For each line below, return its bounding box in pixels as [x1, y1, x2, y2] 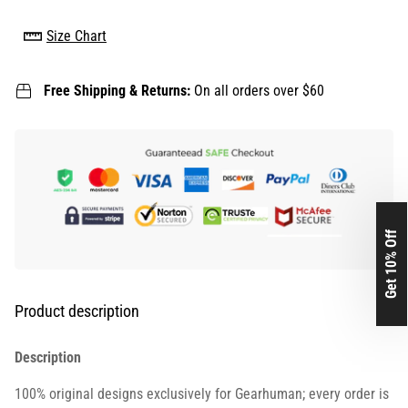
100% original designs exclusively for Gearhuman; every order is [15, 385, 389, 403]
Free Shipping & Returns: [44, 82, 194, 99]
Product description [15, 301, 139, 321]
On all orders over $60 [194, 82, 324, 99]
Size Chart [46, 27, 107, 45]
